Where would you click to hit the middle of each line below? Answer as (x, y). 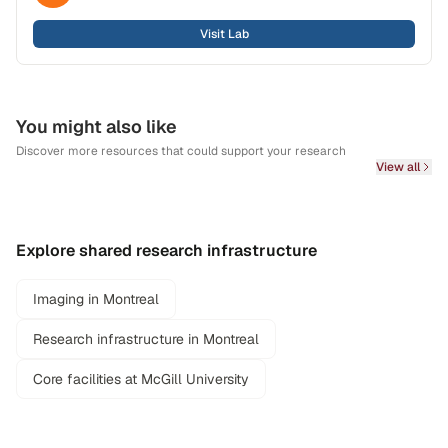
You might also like (96, 126)
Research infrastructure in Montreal (146, 339)
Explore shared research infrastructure (166, 250)
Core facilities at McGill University (141, 379)
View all (398, 167)
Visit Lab (224, 34)
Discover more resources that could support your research (181, 151)
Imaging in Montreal (96, 299)
